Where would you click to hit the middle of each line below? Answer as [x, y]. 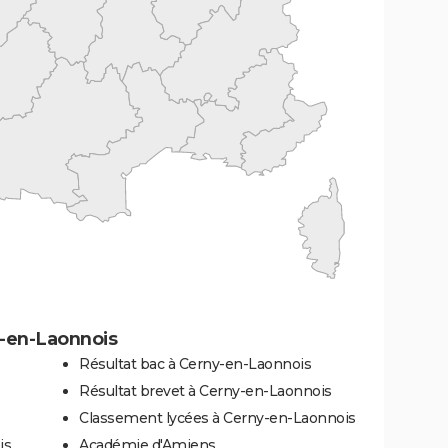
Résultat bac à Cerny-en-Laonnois [195, 363]
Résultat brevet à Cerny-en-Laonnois [205, 390]
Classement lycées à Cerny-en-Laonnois [217, 417]
